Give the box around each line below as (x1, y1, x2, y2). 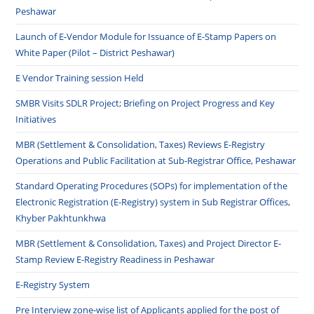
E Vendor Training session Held (15, 71, 144, 84)
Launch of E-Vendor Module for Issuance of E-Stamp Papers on (15, 29, 277, 43)
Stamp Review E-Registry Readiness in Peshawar (15, 252, 215, 266)
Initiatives (15, 112, 57, 125)
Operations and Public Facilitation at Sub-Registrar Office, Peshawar (15, 153, 296, 167)
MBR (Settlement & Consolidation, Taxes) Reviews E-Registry (15, 137, 266, 151)
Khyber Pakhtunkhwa (15, 211, 107, 224)
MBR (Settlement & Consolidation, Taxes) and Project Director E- (15, 236, 282, 250)
